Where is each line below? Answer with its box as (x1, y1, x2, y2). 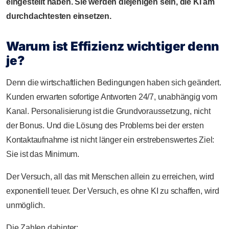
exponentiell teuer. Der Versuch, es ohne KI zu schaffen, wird (6, 186, 219, 195)
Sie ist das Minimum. (6, 149, 80, 158)
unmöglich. (6, 200, 45, 210)
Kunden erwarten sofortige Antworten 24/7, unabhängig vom (6, 92, 217, 101)
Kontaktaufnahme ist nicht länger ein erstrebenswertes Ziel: (6, 135, 215, 144)
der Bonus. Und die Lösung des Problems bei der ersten (6, 121, 204, 130)
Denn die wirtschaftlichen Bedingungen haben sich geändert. (6, 78, 221, 87)
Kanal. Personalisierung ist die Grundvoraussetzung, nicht (6, 106, 211, 116)
